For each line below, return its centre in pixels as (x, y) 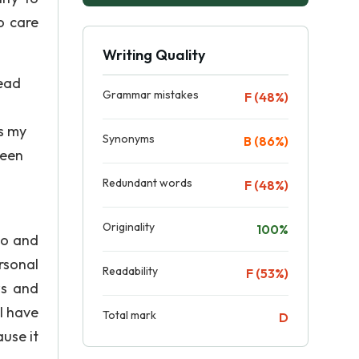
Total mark (129, 315)
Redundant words (147, 183)
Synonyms (129, 139)
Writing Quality (154, 55)
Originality (129, 227)
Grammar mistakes (151, 95)
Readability (130, 271)
